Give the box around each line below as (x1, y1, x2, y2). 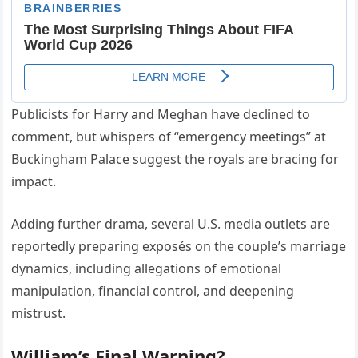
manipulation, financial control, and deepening (11, 282, 295, 300)
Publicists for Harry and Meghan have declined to (11, 105, 311, 124)
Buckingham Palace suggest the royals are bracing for (11, 150, 340, 169)
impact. (11, 173, 57, 191)
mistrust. (11, 304, 66, 323)
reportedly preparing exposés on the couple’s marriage (11, 237, 347, 256)
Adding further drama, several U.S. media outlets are (11, 215, 331, 233)
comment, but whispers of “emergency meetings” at (11, 128, 327, 146)
